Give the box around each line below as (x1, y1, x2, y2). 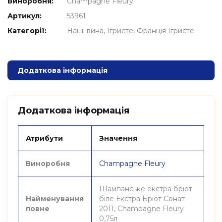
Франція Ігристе (137, 26, 194, 35)
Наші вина (67, 26, 104, 35)
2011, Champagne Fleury (99, 204, 184, 213)
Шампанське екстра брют (99, 184, 192, 193)
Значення (99, 134, 137, 143)
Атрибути (26, 134, 63, 143)
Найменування (26, 194, 84, 203)
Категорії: (7, 26, 47, 35)
